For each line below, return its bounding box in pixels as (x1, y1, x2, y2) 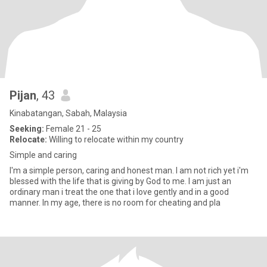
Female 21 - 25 (44, 124, 101, 133)
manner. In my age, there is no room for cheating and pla (193, 198, 221, 207)
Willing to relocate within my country (47, 135, 184, 144)
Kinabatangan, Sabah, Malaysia (10, 108, 127, 118)
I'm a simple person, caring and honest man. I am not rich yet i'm (10, 166, 249, 175)
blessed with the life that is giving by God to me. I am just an (10, 176, 231, 186)
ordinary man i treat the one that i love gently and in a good (10, 187, 229, 197)
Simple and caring (10, 150, 77, 160)
